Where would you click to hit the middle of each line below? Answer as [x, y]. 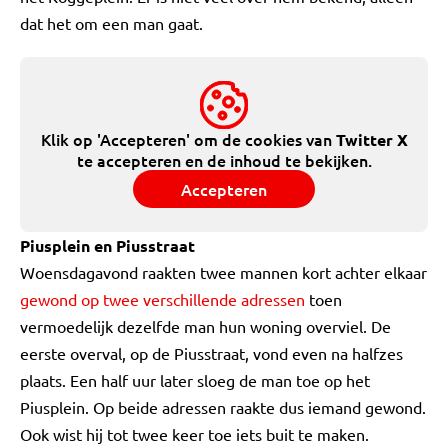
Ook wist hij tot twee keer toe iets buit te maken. [194, 434]
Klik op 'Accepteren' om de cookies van [188, 139]
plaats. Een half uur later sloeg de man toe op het [195, 380]
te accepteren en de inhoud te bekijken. [224, 160]
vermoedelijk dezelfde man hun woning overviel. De [205, 326]
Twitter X [371, 139]
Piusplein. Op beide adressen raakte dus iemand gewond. [223, 407]
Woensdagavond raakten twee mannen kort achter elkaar [223, 272]
